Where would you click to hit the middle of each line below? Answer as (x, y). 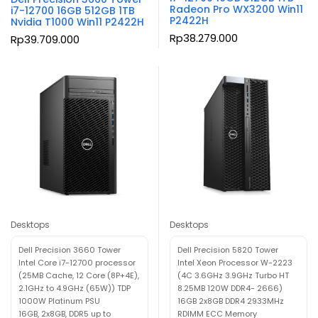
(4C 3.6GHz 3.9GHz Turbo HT (233, 275)
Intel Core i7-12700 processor (77, 262)
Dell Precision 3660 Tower (70, 250)
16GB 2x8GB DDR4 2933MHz (231, 301)
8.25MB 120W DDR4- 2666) (230, 288)
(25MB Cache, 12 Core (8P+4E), (79, 275)
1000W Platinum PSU (59, 301)
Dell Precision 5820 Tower (228, 250)
